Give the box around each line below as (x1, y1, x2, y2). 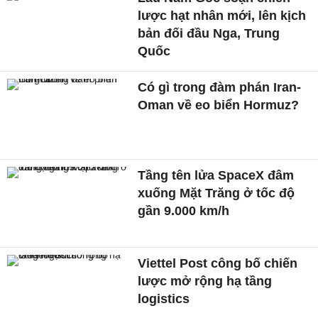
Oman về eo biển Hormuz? (138, 98, 300, 113)
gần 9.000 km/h (138, 204, 230, 219)
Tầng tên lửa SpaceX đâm (138, 168, 295, 183)
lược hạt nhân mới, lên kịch (138, 9, 307, 23)
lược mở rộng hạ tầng (138, 273, 273, 288)
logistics (138, 291, 190, 306)
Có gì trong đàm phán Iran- (138, 80, 302, 95)
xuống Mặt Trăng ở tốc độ (138, 186, 295, 201)
